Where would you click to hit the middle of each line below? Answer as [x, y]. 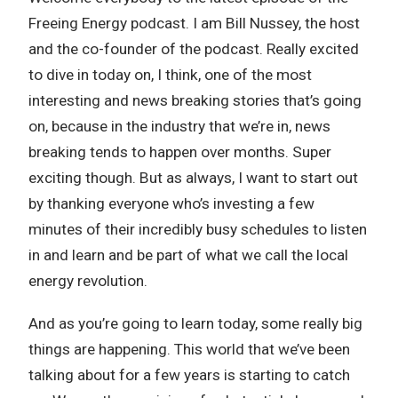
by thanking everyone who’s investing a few [171, 203]
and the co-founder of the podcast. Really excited [194, 49]
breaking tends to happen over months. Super [180, 152]
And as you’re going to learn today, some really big [195, 323]
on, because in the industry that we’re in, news [179, 126]
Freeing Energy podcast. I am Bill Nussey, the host [194, 23]
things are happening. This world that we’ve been [189, 349]
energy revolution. [88, 281]
